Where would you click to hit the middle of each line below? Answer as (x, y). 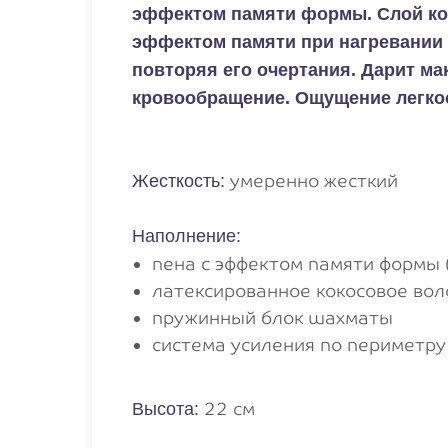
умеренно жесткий (314, 180)
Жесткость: (181, 181)
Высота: (168, 409)
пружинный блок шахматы (272, 317)
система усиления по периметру (299, 344)
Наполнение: (186, 236)
